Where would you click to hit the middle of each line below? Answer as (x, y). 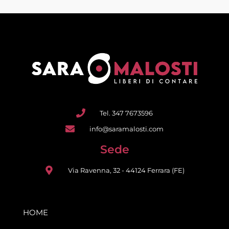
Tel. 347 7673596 (127, 113)
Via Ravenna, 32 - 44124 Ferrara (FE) (127, 170)
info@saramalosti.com (126, 129)
